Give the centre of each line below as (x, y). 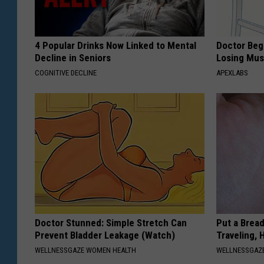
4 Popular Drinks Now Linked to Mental (115, 46)
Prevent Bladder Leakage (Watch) (105, 235)
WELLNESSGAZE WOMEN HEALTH (85, 250)
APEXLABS (232, 73)
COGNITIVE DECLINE (66, 73)
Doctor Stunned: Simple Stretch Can (111, 223)
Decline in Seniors (73, 58)
